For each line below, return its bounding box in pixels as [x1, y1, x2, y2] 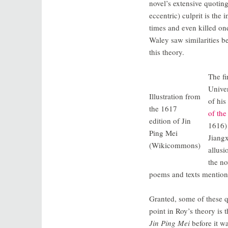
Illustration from [149, 91, 201, 102]
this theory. [149, 47, 184, 58]
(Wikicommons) [149, 140, 201, 151]
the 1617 [149, 103, 177, 114]
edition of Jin [149, 116, 191, 126]
